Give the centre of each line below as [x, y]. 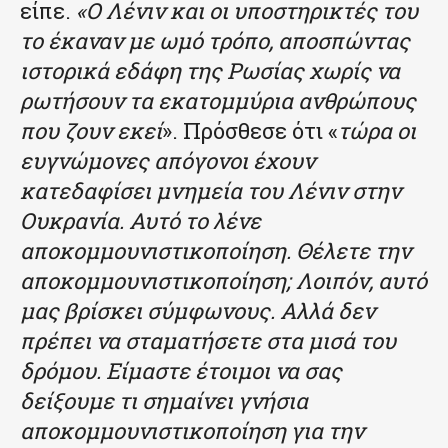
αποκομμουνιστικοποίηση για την [192, 430]
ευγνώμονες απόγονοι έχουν [167, 160]
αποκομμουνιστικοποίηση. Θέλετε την [215, 250]
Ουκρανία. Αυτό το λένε [140, 220]
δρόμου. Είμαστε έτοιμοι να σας [181, 370]
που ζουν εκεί [91, 130]
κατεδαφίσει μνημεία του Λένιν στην [210, 190]
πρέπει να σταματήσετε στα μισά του [208, 340]
